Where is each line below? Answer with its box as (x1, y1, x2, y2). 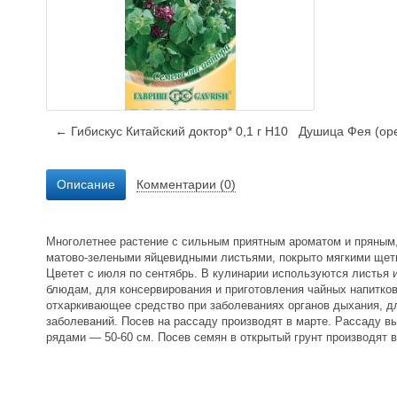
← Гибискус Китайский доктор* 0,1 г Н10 (55, 123, 288, 138)
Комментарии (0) (136, 176, 236, 191)
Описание (57, 176, 115, 191)
